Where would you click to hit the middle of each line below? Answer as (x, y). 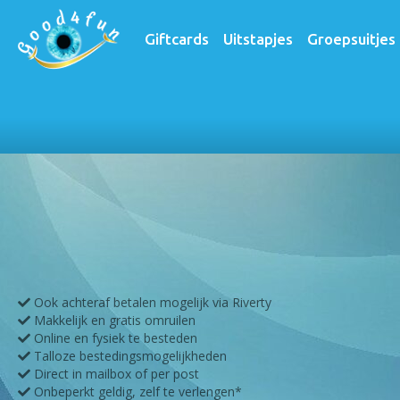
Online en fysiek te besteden (114, 338)
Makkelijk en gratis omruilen (113, 320)
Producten (95, 100)
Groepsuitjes (351, 39)
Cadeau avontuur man (197, 100)
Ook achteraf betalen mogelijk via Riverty (151, 302)
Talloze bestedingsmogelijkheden (129, 356)
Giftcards (176, 39)
